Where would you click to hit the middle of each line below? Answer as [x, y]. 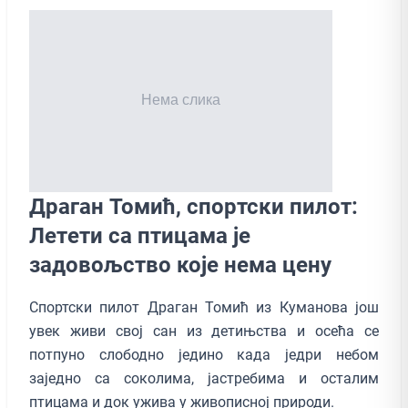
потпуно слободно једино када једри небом [204, 354]
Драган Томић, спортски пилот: [194, 206]
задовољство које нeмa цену [180, 265]
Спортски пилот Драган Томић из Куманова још [204, 307]
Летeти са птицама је [140, 235]
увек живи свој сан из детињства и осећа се [204, 331]
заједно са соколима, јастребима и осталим [204, 378]
